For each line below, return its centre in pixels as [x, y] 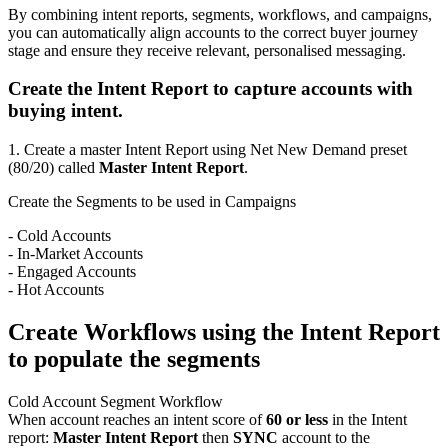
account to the [324, 437]
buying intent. [65, 111]
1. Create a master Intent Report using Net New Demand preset [207, 149]
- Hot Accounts [56, 289]
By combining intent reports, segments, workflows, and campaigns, [220, 14]
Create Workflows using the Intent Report [224, 331]
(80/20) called [53, 167]
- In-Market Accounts [75, 253]
